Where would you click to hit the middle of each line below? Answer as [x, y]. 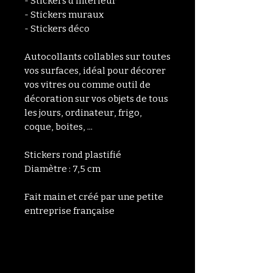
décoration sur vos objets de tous [96, 99]
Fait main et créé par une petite [94, 197]
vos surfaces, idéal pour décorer [95, 71]
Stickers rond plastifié [74, 155]
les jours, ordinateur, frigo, [83, 113]
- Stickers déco [57, 29]
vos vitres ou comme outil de [87, 85]
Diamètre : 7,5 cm [62, 169]
